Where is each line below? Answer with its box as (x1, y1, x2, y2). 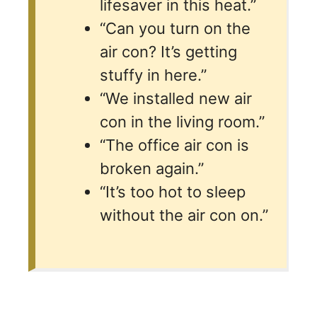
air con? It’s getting (100, 42, 237, 61)
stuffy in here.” (100, 65, 207, 84)
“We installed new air (100, 88, 252, 108)
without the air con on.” (100, 205, 268, 224)
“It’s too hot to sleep (100, 182, 246, 201)
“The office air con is (100, 135, 249, 154)
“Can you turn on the (100, 18, 250, 38)
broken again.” (100, 158, 204, 178)
